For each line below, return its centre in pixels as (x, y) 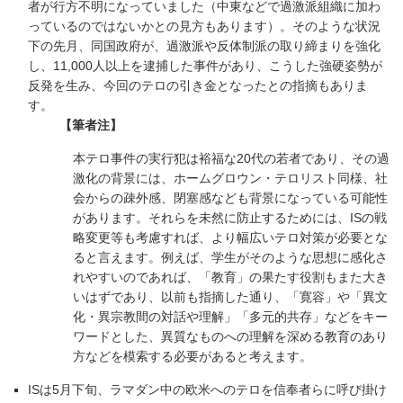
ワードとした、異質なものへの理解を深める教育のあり (231, 337)
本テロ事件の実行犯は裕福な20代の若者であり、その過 (232, 159)
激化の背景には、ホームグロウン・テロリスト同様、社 (231, 179)
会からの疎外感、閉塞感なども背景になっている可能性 (231, 198)
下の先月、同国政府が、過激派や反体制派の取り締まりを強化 (205, 46)
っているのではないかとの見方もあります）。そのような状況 (205, 27)
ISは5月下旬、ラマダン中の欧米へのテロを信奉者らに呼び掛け (208, 390)
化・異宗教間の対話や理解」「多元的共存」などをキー (231, 317)
